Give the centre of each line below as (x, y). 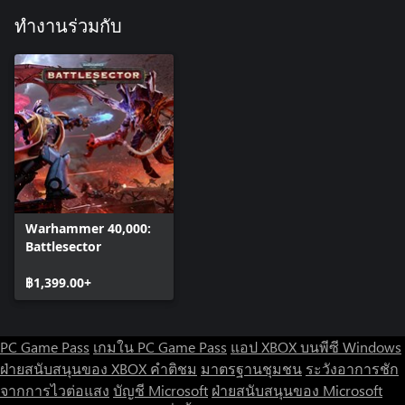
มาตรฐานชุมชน (251, 368)
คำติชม (174, 368)
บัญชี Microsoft (160, 390)
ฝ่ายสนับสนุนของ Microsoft (297, 390)
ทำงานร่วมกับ (68, 27)
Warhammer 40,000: (88, 228)
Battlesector (63, 246)
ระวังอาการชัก (352, 368)
